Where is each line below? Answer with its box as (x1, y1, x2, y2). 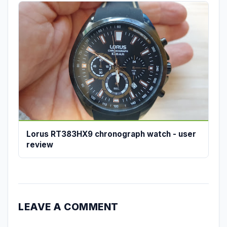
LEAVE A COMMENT (18, 201, 119, 213)
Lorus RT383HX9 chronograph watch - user (26, 129, 196, 139)
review (26, 140, 53, 150)
